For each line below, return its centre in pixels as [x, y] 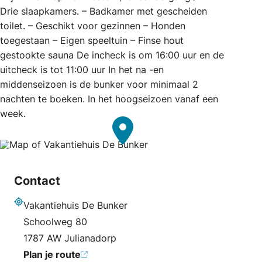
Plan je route [52, 254]
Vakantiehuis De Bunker [75, 205]
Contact [37, 180]
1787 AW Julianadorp [70, 238]
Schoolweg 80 [55, 221]
